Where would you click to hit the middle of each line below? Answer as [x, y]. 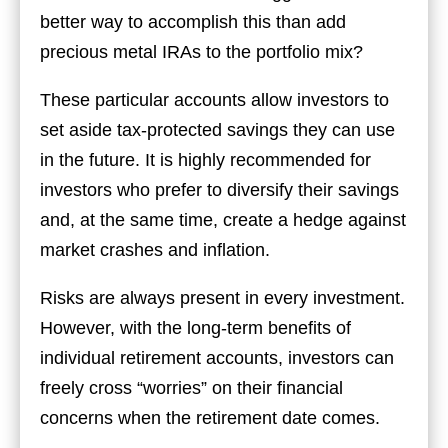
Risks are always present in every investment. [222, 297]
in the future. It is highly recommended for [205, 159]
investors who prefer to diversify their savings [219, 189]
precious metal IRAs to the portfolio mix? [201, 51]
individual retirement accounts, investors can [217, 357]
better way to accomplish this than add [193, 21]
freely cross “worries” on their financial [191, 387]
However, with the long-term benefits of [195, 327]
